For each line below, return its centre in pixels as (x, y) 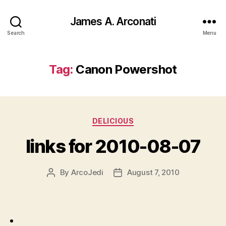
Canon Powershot (126, 69)
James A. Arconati (113, 21)
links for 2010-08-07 (113, 146)
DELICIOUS (113, 121)
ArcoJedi (87, 172)
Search (16, 33)
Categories (135, 119)
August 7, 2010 (153, 172)
